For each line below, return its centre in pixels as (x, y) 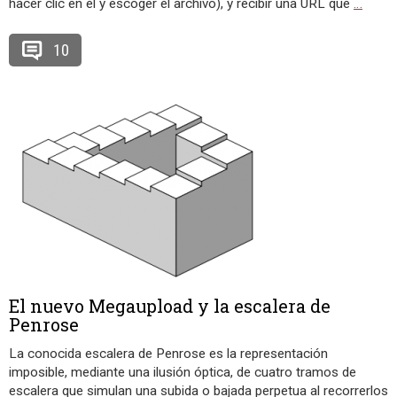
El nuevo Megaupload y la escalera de (170, 306)
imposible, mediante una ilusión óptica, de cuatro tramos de (183, 372)
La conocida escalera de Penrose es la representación (168, 354)
